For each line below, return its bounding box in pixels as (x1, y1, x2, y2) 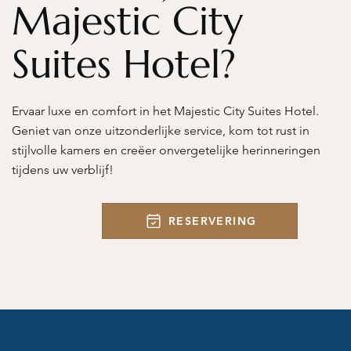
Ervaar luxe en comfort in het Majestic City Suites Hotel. (12, 103, 319, 118)
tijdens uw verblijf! (12, 162, 114, 177)
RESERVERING (168, 213, 257, 228)
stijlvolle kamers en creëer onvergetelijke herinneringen (12, 143, 320, 157)
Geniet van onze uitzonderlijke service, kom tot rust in (12, 123, 309, 138)
